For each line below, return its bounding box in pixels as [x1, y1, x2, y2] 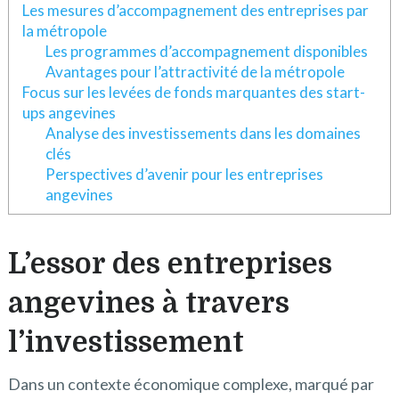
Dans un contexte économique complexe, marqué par [7, 374, 374, 395]
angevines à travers [7, 287, 289, 321]
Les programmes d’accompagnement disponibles [45, 42, 368, 61]
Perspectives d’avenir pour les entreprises [45, 165, 323, 183]
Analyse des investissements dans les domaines [45, 124, 361, 142]
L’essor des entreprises [7, 248, 332, 281]
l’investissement [7, 326, 244, 360]
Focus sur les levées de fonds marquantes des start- [21, 83, 365, 102]
